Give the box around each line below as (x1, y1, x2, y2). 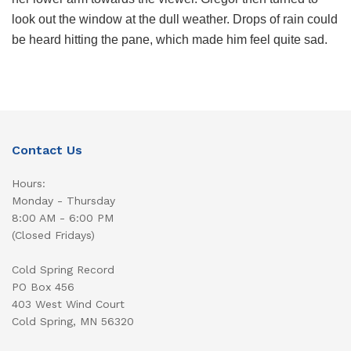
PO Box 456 (12, 280, 74, 294)
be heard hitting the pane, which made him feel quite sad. (12, 33, 327, 47)
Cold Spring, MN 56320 (12, 315, 134, 328)
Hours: (12, 177, 45, 190)
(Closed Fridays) (12, 229, 95, 242)
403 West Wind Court (12, 298, 125, 311)
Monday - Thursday (12, 194, 115, 208)
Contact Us (12, 143, 82, 158)
